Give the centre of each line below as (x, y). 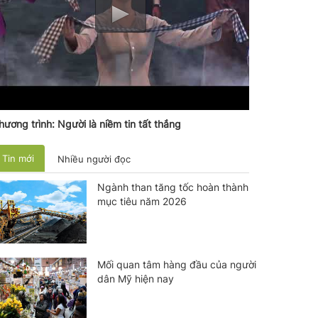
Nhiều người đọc (94, 159)
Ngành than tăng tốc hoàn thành (172, 187)
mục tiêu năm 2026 (142, 201)
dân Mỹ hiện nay (135, 278)
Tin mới (18, 158)
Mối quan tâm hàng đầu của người (176, 264)
